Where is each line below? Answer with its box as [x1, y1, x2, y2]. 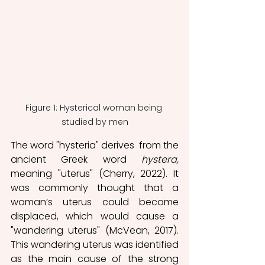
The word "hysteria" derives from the [11, 138, 179, 152]
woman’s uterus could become [11, 195, 179, 209]
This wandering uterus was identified [11, 237, 179, 251]
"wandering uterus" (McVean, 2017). [11, 223, 179, 237]
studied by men [61, 115, 128, 128]
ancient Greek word [11, 152, 141, 166]
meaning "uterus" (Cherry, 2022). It [11, 166, 179, 180]
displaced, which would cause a [11, 209, 179, 223]
